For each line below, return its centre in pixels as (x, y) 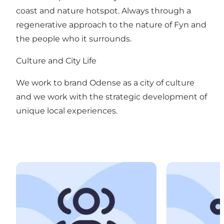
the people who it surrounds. (75, 38)
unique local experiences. (68, 110)
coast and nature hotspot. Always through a (103, 10)
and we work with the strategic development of (111, 96)
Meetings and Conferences (69, 167)
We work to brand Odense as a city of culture (105, 82)
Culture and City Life (58, 60)
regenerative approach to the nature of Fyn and (111, 24)
